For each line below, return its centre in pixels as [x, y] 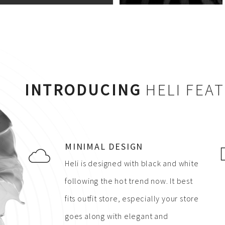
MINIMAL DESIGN [104, 146]
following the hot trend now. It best [129, 181]
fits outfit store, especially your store [132, 198]
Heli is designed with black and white [132, 163]
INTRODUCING [83, 90]
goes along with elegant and [117, 216]
